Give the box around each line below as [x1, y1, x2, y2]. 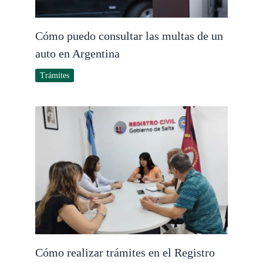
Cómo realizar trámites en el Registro [35, 246, 215, 259]
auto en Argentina [35, 46, 120, 60]
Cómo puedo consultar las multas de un [35, 29, 223, 42]
